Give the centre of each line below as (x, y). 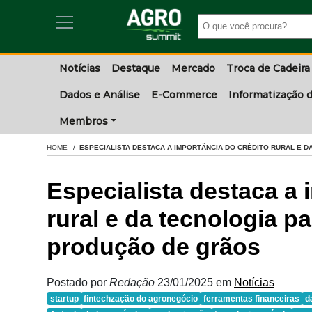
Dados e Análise (100, 95)
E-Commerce (184, 95)
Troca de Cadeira (268, 68)
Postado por (78, 282)
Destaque (136, 68)
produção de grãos (154, 247)
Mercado (193, 68)
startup (64, 299)
